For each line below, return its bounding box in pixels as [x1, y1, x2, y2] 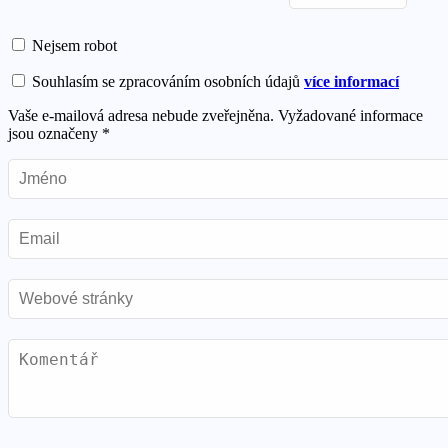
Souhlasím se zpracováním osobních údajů [28, 73, 304, 91]
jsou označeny [8, 125, 102, 143]
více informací [304, 73, 399, 91]
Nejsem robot [28, 37, 117, 55]
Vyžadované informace [278, 107, 423, 125]
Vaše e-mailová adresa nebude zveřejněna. [8, 107, 274, 125]
